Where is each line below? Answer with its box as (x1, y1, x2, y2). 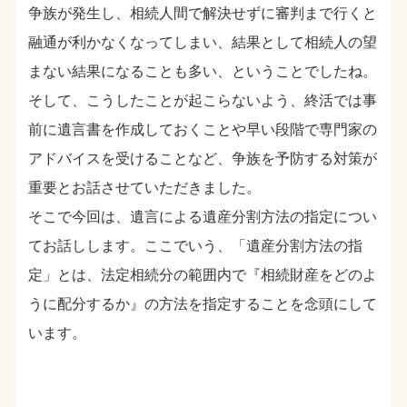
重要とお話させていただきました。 (28, 179, 262, 195)
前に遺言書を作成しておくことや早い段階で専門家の (28, 121, 378, 137)
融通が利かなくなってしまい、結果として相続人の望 (28, 34, 378, 50)
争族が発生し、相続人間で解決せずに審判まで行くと (28, 5, 378, 21)
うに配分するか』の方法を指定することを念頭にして (28, 295, 378, 312)
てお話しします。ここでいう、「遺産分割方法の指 (28, 237, 363, 253)
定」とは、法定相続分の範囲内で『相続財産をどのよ (28, 266, 378, 283)
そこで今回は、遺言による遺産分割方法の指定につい (28, 208, 378, 224)
